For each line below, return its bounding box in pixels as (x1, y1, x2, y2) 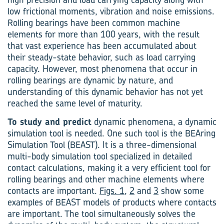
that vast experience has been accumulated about (7, 39, 196, 52)
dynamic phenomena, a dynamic (91, 115, 216, 128)
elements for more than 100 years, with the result (7, 28, 199, 40)
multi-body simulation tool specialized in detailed (7, 150, 192, 162)
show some (158, 184, 204, 197)
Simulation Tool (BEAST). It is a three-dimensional (7, 138, 196, 151)
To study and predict (7, 115, 91, 128)
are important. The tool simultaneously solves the (7, 207, 195, 220)
